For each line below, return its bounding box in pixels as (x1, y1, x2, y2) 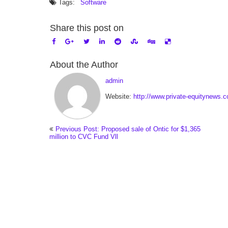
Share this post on (50, 23, 124, 33)
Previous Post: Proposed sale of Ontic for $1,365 (55, 125, 201, 133)
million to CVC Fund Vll (49, 133, 118, 140)
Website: (105, 93, 133, 100)
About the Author (50, 60, 118, 70)
